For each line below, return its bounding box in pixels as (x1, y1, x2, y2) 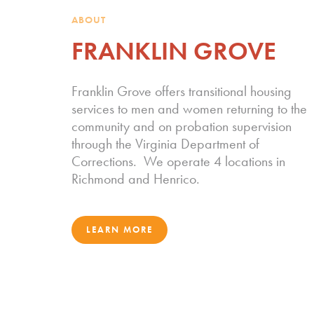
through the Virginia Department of (71, 135, 259, 153)
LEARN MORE (86, 224, 153, 236)
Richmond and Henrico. (71, 170, 200, 189)
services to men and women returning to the (71, 100, 307, 118)
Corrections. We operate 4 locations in (71, 152, 285, 171)
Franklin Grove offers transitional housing (71, 82, 292, 101)
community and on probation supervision (71, 117, 292, 136)
